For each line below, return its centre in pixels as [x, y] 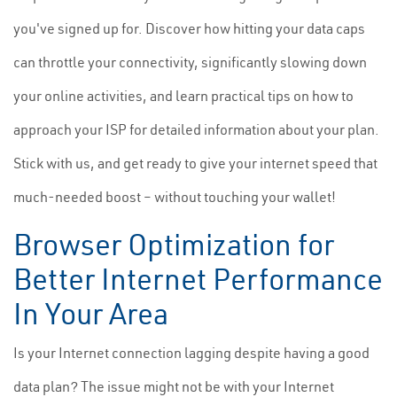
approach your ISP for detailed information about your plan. [196, 129]
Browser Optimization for [174, 245]
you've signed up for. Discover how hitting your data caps [189, 28]
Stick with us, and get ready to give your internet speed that [195, 163]
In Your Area [91, 314]
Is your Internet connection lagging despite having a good [191, 353]
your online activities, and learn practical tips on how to [183, 96]
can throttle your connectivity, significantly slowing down [190, 62]
